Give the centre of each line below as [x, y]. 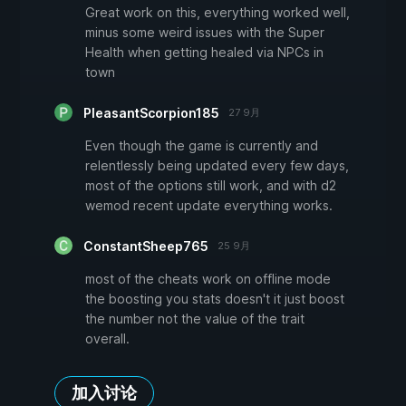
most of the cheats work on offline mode [208, 279]
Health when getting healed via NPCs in [204, 53]
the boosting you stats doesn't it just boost [215, 299]
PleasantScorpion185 [151, 113]
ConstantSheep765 [146, 246]
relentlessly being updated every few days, [217, 166]
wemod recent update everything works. [209, 206]
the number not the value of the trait [195, 319]
